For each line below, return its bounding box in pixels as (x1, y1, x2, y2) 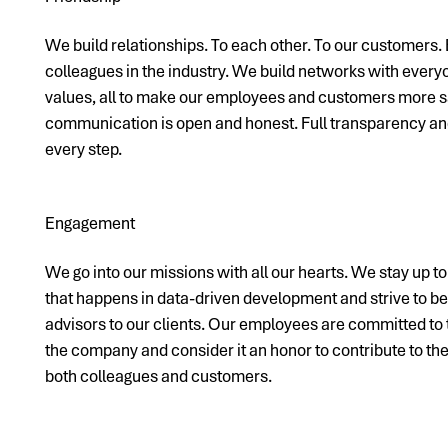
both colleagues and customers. (45, 365, 273, 388)
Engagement (45, 211, 136, 234)
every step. (45, 138, 123, 161)
